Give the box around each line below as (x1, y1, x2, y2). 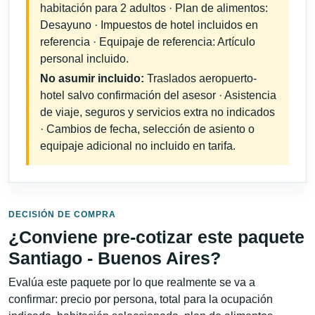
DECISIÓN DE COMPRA (8, 209, 116, 219)
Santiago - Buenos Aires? (8, 247, 221, 268)
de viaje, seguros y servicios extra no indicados (40, 106, 275, 119)
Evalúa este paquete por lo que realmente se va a (8, 276, 255, 288)
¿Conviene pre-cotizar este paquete (8, 226, 304, 247)
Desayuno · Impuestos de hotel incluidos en (40, 19, 258, 32)
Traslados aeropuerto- (144, 72, 257, 85)
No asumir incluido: (40, 72, 144, 85)
